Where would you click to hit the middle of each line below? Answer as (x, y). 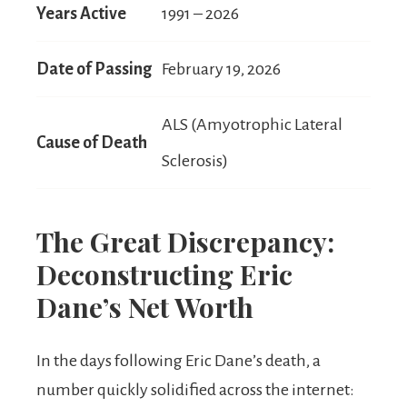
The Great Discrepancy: (185, 242)
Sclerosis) (195, 161)
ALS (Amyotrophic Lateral (252, 125)
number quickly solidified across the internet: (195, 390)
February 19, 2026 (221, 69)
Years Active (81, 14)
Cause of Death (92, 143)
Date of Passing (94, 69)
